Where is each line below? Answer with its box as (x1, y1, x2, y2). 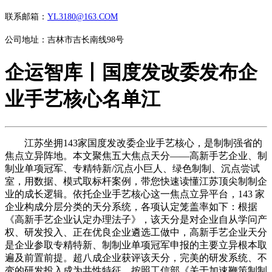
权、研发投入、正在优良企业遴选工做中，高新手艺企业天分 (5, 226, 267, 237)
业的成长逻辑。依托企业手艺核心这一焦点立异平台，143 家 (5, 188, 265, 199)
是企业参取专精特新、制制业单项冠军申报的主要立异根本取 (5, 239, 267, 250)
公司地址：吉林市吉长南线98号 (5, 35, 124, 44)
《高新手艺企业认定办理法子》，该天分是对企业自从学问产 (5, 214, 267, 225)
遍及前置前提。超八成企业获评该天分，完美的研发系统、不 (5, 252, 267, 263)
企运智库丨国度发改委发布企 (5, 61, 257, 84)
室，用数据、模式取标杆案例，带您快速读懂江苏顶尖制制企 (5, 175, 267, 186)
